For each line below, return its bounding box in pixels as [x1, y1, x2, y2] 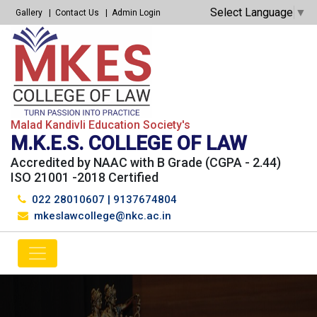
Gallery [16, 8, 42, 18]
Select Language [210, 5, 293, 19]
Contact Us [55, 8, 99, 18]
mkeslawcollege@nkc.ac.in [34, 209, 171, 222]
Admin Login [112, 8, 161, 18]
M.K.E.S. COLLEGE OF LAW [11, 131, 247, 155]
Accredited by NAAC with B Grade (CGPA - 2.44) [11, 154, 281, 170]
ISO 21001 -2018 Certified [11, 169, 158, 185]
